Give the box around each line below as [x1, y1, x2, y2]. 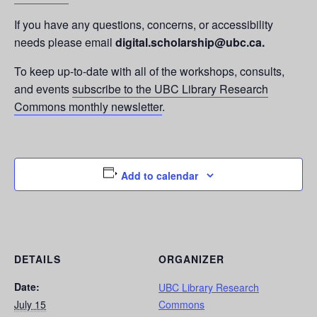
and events [14, 81, 72, 97]
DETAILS [14, 252, 61, 267]
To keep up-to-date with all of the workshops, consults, [14, 63, 284, 79]
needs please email [14, 34, 115, 50]
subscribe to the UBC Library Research [72, 81, 268, 97]
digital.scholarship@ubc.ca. [115, 34, 265, 50]
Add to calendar [121, 168, 199, 183]
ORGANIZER [158, 252, 224, 267]
